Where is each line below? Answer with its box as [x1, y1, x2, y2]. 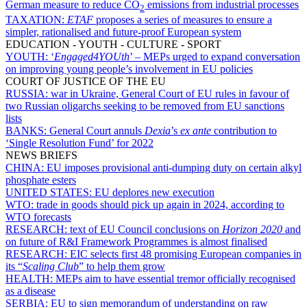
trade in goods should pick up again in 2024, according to [36, 199, 284, 210]
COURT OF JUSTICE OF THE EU [5, 75, 166, 87]
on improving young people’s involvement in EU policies [5, 63, 253, 75]
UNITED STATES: [5, 186, 95, 198]
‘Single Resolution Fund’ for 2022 [5, 137, 153, 149]
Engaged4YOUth [54, 51, 130, 62]
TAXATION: [5, 14, 67, 25]
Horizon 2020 [222, 223, 282, 235]
